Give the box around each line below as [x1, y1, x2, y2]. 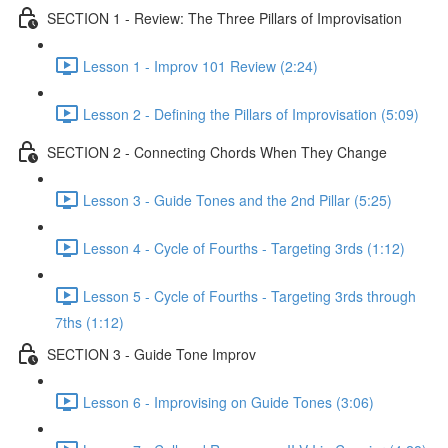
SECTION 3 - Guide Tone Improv [47, 343, 256, 364]
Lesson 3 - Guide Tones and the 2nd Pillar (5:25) [83, 189, 392, 210]
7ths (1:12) [55, 312, 124, 332]
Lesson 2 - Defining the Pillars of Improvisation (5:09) [83, 103, 419, 124]
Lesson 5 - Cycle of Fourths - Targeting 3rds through [83, 285, 416, 306]
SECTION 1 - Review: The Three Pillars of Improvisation [47, 7, 402, 28]
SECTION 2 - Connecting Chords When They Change [47, 141, 387, 162]
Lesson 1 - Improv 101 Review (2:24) [83, 55, 318, 76]
